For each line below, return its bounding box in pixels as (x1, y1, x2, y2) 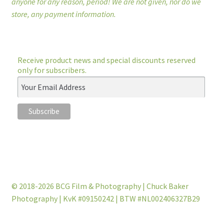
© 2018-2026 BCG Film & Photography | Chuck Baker (11, 181, 188, 191)
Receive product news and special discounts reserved (17, 55, 195, 65)
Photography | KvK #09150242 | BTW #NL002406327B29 (11, 193, 200, 204)
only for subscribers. (17, 65, 86, 75)
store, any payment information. (11, 9, 116, 19)
